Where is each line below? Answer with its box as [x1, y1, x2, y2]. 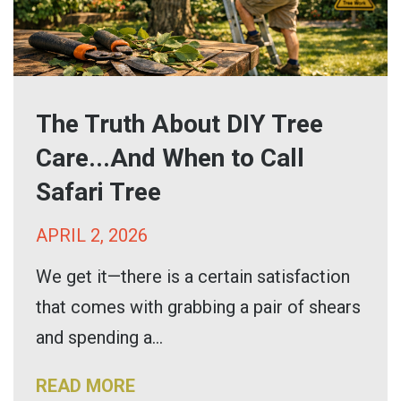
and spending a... [36, 327, 163, 348]
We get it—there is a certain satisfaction [36, 266, 350, 287]
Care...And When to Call [36, 143, 304, 173]
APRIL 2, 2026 [36, 225, 148, 246]
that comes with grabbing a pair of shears [36, 296, 361, 318]
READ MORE [36, 375, 135, 397]
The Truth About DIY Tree [36, 109, 323, 139]
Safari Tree [36, 177, 161, 207]
